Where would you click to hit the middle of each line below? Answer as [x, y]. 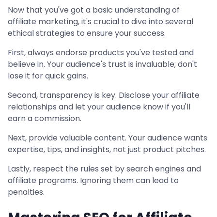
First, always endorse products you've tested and [101, 53]
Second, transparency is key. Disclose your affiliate [104, 95]
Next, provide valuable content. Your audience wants [108, 138]
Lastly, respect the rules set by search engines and [104, 169]
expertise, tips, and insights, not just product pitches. [107, 149]
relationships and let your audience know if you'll [99, 107]
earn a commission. [45, 118]
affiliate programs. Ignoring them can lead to [93, 180]
